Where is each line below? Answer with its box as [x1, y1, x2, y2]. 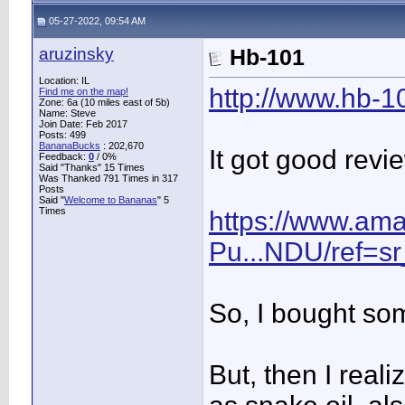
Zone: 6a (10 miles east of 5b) [39, 97, 170, 108]
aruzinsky [39, 44, 114, 63]
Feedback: [39, 151, 89, 162]
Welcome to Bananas [64, 194, 157, 205]
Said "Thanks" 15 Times [39, 162, 145, 173]
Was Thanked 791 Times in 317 [39, 173, 178, 184]
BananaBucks [39, 140, 100, 151]
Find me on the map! [39, 86, 128, 97]
